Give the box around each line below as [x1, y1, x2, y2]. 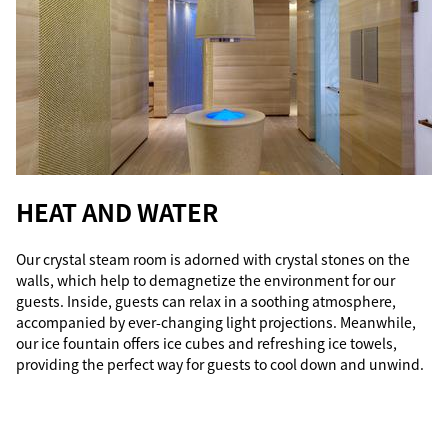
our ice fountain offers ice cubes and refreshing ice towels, [16, 333, 397, 353]
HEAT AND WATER [16, 194, 218, 229]
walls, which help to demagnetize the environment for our [16, 270, 395, 290]
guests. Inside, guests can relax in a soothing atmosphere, [16, 291, 396, 311]
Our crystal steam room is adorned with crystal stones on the [16, 249, 410, 269]
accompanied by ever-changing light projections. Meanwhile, [16, 312, 416, 332]
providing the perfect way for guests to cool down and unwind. [16, 354, 424, 374]
